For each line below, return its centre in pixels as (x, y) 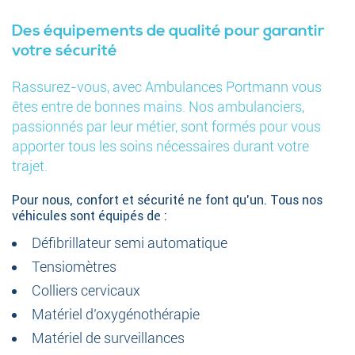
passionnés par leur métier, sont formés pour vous (166, 127)
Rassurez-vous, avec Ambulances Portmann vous (167, 87)
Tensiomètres (74, 267)
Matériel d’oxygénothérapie (116, 315)
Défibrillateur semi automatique (130, 243)
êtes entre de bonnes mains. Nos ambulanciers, (158, 107)
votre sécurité (65, 52)
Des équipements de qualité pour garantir (168, 32)
